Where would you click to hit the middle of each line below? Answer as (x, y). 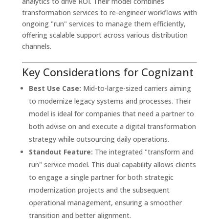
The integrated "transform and (143, 152)
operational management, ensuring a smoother (105, 202)
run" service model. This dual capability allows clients (112, 164)
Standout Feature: (61, 152)
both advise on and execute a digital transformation (112, 126)
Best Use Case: (55, 88)
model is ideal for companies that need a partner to (111, 113)
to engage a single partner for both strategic (101, 177)
